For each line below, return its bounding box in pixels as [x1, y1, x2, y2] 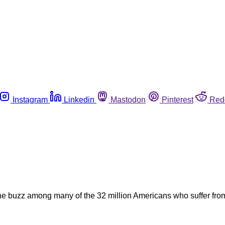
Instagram [13, 95, 48, 104]
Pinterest [162, 95, 193, 104]
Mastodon [110, 95, 146, 104]
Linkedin [64, 95, 94, 104]
